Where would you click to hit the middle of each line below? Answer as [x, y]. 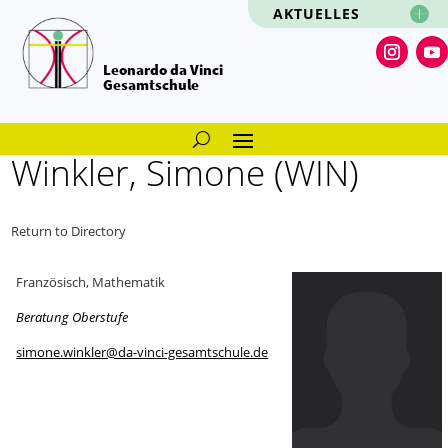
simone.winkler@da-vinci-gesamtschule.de [142, 353]
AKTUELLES [317, 13]
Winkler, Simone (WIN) [185, 173]
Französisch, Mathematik [91, 283]
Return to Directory [69, 231]
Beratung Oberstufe [72, 318]
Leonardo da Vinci [162, 69]
